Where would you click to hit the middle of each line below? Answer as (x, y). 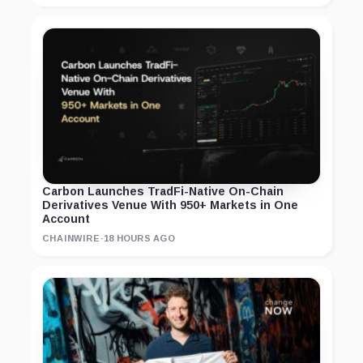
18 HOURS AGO (139, 239)
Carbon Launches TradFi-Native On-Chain (163, 192)
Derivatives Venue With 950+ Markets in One (170, 205)
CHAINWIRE (71, 239)
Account (66, 219)
